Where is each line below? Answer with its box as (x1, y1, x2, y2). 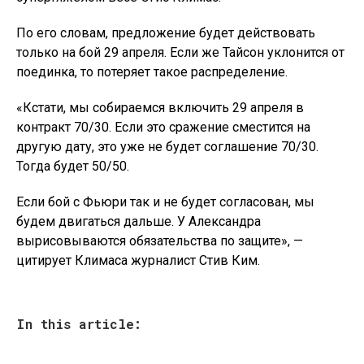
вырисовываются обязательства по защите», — (16, 233, 303, 249)
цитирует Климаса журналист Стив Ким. (16, 253, 260, 268)
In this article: (16, 315, 141, 332)
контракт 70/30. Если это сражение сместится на (16, 119, 310, 135)
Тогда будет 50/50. (16, 158, 129, 174)
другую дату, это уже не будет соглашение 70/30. (16, 139, 318, 154)
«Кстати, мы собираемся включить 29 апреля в (16, 100, 304, 115)
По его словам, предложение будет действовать (16, 25, 315, 41)
